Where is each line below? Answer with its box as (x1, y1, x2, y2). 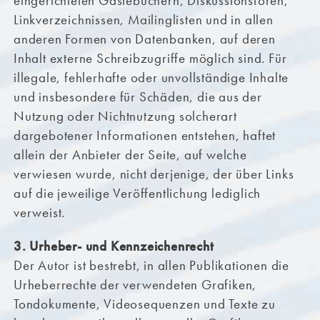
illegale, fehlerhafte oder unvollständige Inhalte (13, 69, 289, 87)
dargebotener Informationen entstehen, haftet (13, 126, 276, 145)
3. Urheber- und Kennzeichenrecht (13, 237, 214, 256)
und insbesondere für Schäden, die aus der (13, 88, 262, 106)
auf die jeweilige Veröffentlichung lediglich (13, 184, 261, 203)
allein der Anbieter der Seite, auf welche (13, 146, 247, 164)
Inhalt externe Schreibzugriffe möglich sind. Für (13, 49, 287, 68)
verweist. (13, 204, 66, 222)
